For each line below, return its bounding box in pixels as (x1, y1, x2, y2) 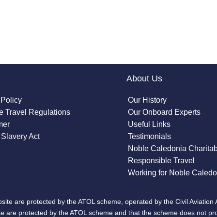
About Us (126, 73, 163, 83)
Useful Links (128, 120, 171, 128)
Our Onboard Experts (128, 108, 201, 116)
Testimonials (128, 132, 171, 140)
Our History (128, 95, 167, 104)
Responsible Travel (128, 156, 195, 165)
